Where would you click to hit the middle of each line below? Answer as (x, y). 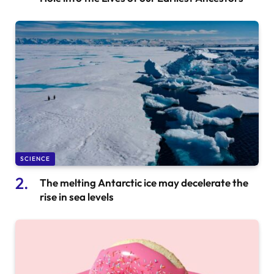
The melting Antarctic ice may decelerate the (144, 182)
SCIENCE (35, 158)
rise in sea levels (77, 196)
